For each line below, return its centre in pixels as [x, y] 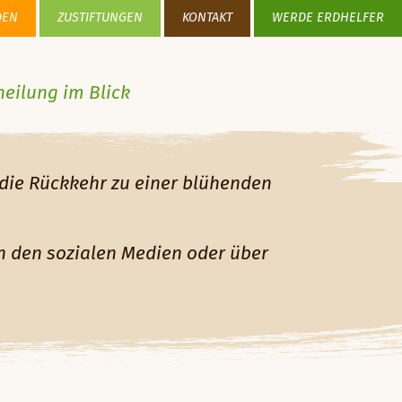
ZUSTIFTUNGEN [100, 18]
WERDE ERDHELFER [328, 18]
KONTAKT [207, 18]
